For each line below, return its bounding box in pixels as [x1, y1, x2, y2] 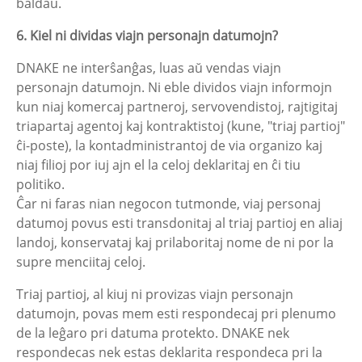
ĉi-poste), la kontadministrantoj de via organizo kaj [16, 137, 322, 154]
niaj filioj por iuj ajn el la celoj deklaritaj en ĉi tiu [16, 156, 301, 174]
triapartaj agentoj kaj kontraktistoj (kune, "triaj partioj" [16, 117, 345, 135]
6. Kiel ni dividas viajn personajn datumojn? [16, 27, 278, 44]
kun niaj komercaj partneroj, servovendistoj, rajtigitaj [16, 98, 338, 116]
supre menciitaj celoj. [16, 253, 145, 271]
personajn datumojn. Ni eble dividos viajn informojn [16, 78, 332, 96]
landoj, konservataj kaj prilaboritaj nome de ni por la [16, 234, 334, 251]
